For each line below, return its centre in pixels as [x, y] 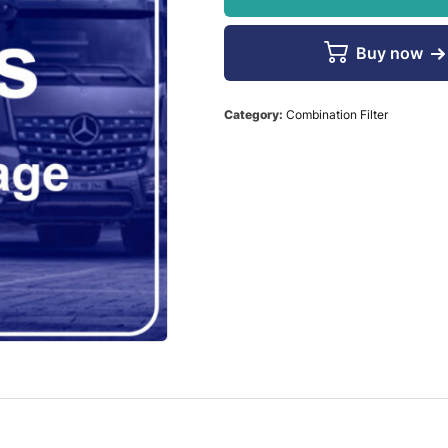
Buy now [389, 52]
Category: [255, 114]
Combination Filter [337, 114]
